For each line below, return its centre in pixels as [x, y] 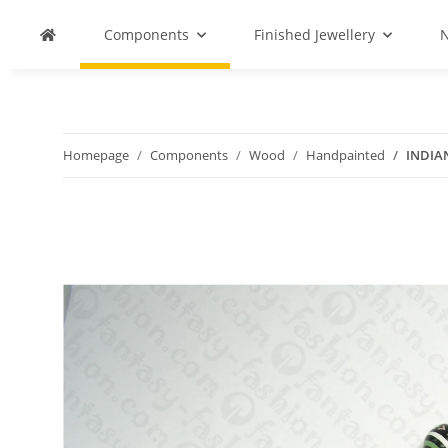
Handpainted [345, 155]
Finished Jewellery [314, 34]
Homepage [96, 155]
